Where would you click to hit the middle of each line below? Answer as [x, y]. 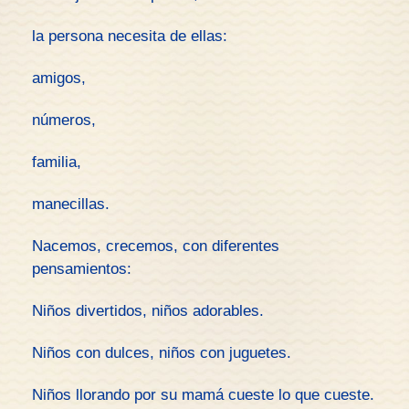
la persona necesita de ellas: [130, 36]
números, [64, 120]
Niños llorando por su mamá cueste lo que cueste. [203, 395]
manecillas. [71, 204]
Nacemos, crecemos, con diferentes [156, 246]
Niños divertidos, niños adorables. [148, 311]
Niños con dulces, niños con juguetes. [162, 353]
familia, [57, 162]
